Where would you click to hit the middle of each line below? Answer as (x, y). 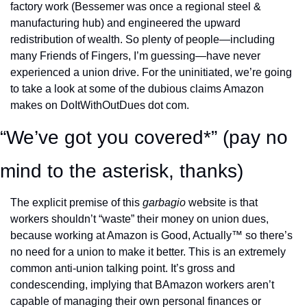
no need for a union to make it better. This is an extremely (148, 252)
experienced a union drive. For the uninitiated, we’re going (151, 72)
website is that (223, 202)
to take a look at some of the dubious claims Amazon (137, 89)
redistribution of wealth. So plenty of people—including (143, 39)
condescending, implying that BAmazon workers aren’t (142, 285)
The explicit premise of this (76, 202)
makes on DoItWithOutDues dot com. (101, 105)
